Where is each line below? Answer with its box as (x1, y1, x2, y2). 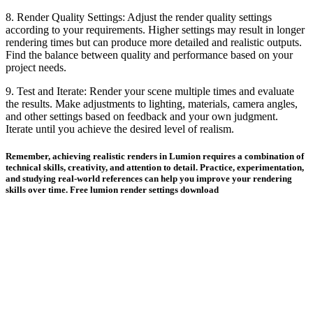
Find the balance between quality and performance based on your (6, 48, 293, 61)
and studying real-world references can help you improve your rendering (6, 173, 292, 184)
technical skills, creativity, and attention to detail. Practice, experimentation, (6, 161, 304, 173)
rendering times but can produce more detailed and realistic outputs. (6, 36, 302, 48)
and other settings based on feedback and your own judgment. (6, 110, 278, 122)
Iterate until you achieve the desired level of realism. (6, 122, 234, 135)
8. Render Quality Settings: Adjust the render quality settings (6, 10, 272, 23)
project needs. (6, 61, 66, 73)
